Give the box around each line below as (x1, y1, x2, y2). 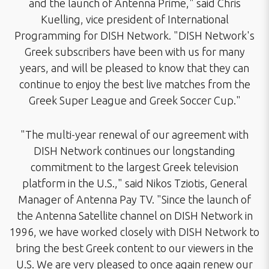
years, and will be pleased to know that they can (20, 62, 249, 74)
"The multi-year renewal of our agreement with (20, 128, 249, 141)
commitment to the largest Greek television (31, 161, 238, 173)
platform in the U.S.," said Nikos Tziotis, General (22, 177, 247, 189)
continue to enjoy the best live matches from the (19, 78, 250, 90)
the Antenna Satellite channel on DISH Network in (16, 210, 253, 222)
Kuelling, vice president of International (40, 13, 229, 25)
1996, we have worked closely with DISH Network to (10, 226, 259, 238)
